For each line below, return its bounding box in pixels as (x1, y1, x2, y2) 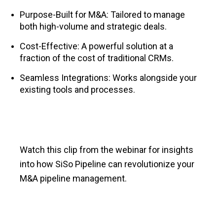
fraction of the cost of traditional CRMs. (20, 53, 174, 64)
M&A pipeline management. (20, 173, 127, 184)
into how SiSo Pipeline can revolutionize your (20, 159, 194, 170)
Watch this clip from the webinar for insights (20, 145, 193, 155)
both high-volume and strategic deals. (20, 21, 167, 32)
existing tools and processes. (20, 84, 135, 95)
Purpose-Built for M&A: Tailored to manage (20, 9, 185, 20)
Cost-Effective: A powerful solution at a (20, 41, 173, 52)
